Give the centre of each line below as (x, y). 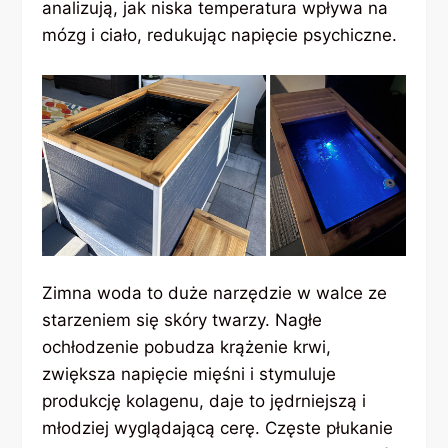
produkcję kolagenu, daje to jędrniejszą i (204, 401)
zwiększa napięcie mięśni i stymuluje (189, 374)
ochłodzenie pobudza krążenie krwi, (187, 347)
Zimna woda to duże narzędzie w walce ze (215, 293)
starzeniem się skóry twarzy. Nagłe (182, 320)
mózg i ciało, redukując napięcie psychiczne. (220, 35)
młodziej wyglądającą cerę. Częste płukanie (218, 428)
